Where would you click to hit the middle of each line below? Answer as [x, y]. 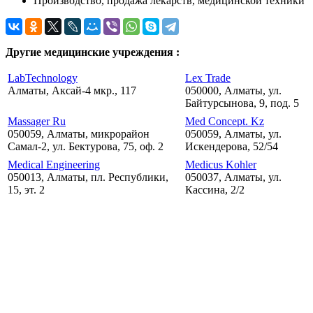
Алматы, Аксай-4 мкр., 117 [72, 91]
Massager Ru [37, 122]
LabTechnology [43, 78]
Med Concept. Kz [225, 122]
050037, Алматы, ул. [233, 177]
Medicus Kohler [221, 165]
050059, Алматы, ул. [233, 134]
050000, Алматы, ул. [233, 91]
